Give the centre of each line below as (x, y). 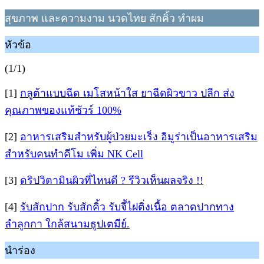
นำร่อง (20, 250)
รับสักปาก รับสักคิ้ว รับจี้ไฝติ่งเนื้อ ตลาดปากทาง (127, 207)
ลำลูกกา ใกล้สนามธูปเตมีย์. (67, 224)
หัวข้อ (18, 45)
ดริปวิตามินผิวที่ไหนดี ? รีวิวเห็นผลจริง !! (112, 180)
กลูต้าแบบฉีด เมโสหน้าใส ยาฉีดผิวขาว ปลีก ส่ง (127, 93)
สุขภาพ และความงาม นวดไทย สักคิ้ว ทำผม (104, 18)
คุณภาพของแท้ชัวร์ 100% (63, 110)
